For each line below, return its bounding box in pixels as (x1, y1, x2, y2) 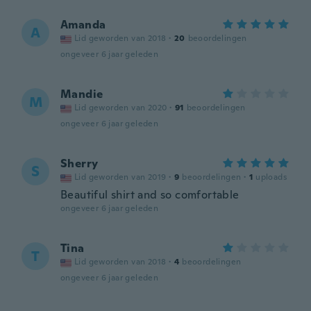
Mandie (60, 87, 103, 101)
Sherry (60, 156, 99, 171)
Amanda (60, 17, 106, 32)
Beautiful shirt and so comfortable (60, 187, 239, 202)
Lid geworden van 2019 (74, 171, 167, 183)
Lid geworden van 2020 (74, 102, 167, 113)
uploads (255, 171, 287, 183)
